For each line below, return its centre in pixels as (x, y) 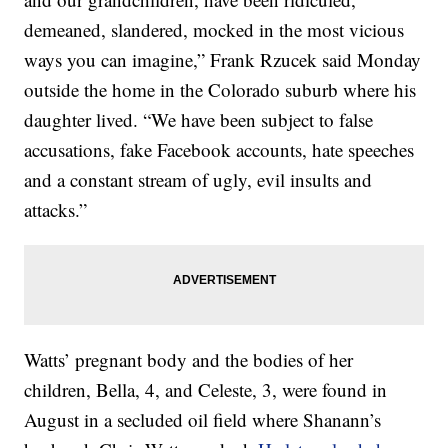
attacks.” (56, 209)
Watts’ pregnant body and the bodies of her (189, 359)
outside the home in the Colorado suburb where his (220, 89)
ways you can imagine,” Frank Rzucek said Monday (223, 59)
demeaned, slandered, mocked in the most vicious (214, 29)
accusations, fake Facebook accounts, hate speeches (219, 149)
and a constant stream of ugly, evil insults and (198, 179)
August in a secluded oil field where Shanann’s (203, 419)
